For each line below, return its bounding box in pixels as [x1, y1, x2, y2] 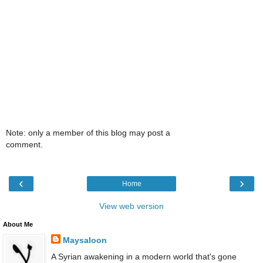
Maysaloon [62, 235, 107, 245]
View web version [99, 201, 164, 211]
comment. [6, 139, 43, 149]
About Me [3, 221, 33, 228]
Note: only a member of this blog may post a [6, 127, 170, 137]
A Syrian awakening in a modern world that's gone [50, 251, 237, 261]
